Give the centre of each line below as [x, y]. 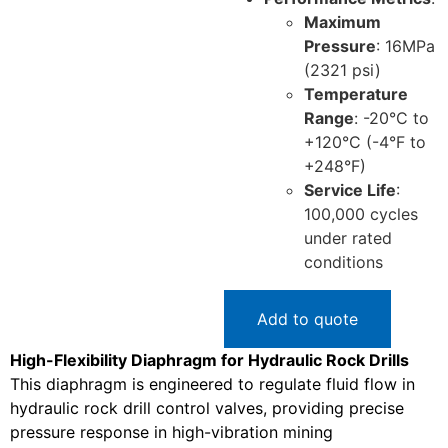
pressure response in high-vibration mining [171, 432]
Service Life [350, 190]
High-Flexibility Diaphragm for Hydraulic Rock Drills [209, 360]
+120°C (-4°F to [365, 142]
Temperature [356, 94]
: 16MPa [405, 46]
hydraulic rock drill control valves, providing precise [207, 408]
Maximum [342, 22]
